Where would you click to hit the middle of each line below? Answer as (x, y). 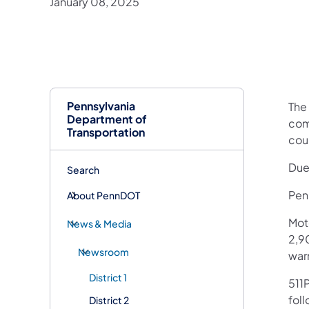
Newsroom (103, 251)
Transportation (106, 132)
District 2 (109, 300)
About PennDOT (103, 195)
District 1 (108, 277)
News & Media (99, 223)
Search (83, 169)
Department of (107, 119)
